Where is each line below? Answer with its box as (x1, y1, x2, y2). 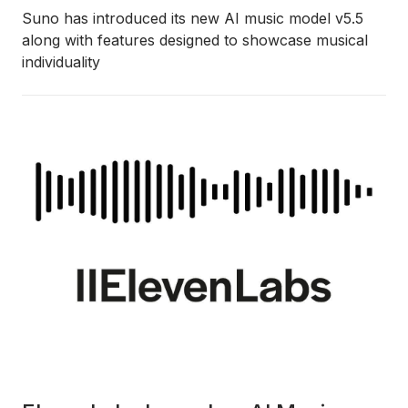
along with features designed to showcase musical (22, 31, 368, 49)
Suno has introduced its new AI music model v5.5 (22, 9, 363, 27)
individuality (22, 53, 100, 71)
